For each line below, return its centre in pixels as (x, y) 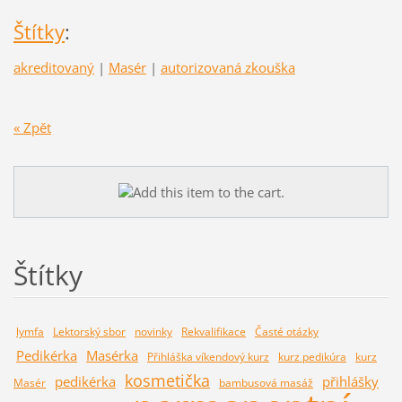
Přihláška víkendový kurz (208, 356)
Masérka (112, 355)
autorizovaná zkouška (227, 68)
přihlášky (350, 381)
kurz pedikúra (312, 356)
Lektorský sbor (89, 331)
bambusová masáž (266, 382)
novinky (153, 331)
